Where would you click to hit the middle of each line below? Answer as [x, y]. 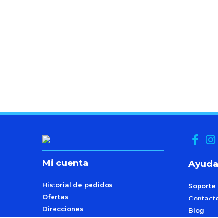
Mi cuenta [65, 163]
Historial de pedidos [78, 185]
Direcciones [63, 209]
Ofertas [55, 197]
